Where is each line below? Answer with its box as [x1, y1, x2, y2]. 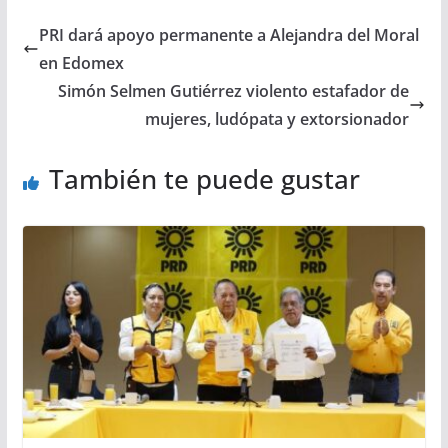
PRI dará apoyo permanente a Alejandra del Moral [38, 24, 419, 47]
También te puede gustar [48, 161, 360, 198]
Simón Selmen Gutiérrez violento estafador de [58, 80, 410, 103]
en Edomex [38, 52, 124, 75]
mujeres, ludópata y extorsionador [145, 108, 410, 131]
